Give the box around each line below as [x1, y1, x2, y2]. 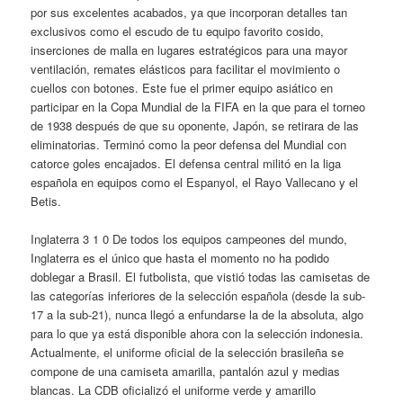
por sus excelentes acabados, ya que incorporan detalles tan [31, 4, 348, 21]
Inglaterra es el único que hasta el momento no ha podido [31, 249, 330, 267]
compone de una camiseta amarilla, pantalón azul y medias [31, 363, 341, 381]
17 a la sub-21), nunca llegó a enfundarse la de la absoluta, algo [31, 306, 364, 324]
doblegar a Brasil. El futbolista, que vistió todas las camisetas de [31, 268, 371, 286]
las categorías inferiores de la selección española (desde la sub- [31, 287, 366, 305]
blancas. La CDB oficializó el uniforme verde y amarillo [31, 381, 317, 399]
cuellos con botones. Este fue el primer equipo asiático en [31, 79, 334, 96]
